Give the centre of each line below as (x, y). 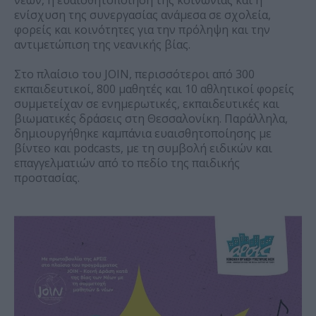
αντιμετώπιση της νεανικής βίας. (102, 45)
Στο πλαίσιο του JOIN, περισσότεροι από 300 (134, 74)
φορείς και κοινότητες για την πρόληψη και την (142, 30)
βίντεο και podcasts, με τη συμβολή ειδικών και (143, 148)
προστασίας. (47, 178)
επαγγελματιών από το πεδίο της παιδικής (127, 163)
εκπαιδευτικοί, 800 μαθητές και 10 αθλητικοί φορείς (154, 89)
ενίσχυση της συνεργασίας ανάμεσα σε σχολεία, (142, 15)
